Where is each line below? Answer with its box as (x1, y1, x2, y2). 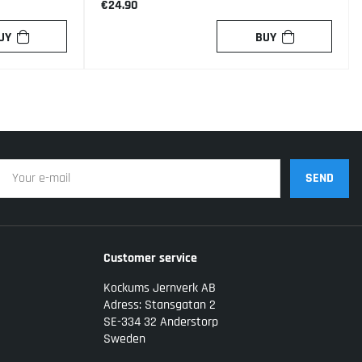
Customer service (103, 250, 197, 267)
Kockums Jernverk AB (103, 280, 216, 297)
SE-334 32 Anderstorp (103, 314, 218, 331)
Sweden (103, 330, 145, 348)
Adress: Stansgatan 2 (103, 297, 216, 314)
